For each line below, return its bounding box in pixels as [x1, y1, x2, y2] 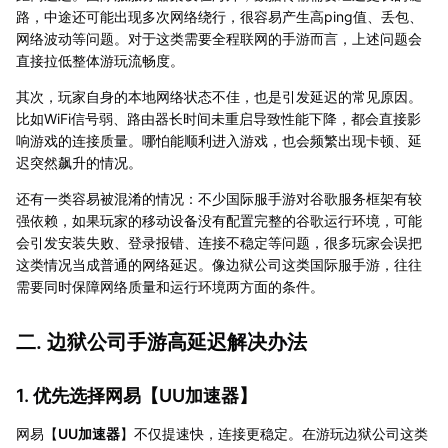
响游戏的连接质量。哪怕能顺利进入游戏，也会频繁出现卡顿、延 [16, 131, 422, 149]
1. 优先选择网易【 [16, 384, 159, 406]
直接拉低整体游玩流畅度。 [16, 51, 184, 69]
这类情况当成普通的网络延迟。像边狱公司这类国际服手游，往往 [16, 255, 422, 273]
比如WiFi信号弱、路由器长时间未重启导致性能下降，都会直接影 [16, 109, 421, 127]
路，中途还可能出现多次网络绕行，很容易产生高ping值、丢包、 [16, 7, 423, 25]
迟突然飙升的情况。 [16, 153, 142, 171]
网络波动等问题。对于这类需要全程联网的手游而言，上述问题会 [16, 29, 422, 47]
